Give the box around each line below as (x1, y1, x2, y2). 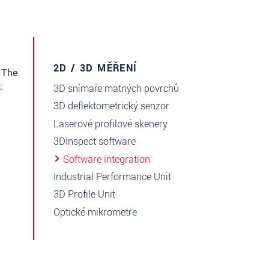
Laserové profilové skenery (53, 116, 168, 131)
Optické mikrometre (53, 205, 137, 219)
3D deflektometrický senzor (53, 99, 169, 113)
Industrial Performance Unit (53, 169, 171, 184)
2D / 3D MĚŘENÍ (53, 61, 138, 75)
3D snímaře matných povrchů (53, 82, 179, 96)
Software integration (63, 152, 150, 166)
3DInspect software (53, 134, 136, 149)
